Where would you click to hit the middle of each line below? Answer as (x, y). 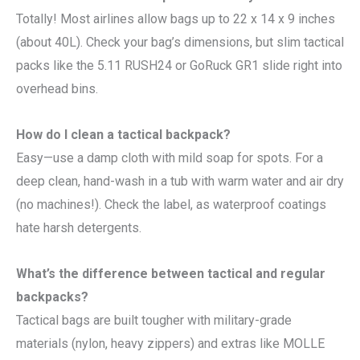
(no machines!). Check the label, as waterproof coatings (171, 204)
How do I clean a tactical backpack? (123, 134)
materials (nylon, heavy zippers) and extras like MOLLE (170, 343)
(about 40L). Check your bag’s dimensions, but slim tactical (180, 42)
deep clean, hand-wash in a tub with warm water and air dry (180, 181)
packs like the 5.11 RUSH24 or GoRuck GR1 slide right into (179, 65)
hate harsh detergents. (79, 227)
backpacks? (52, 297)
